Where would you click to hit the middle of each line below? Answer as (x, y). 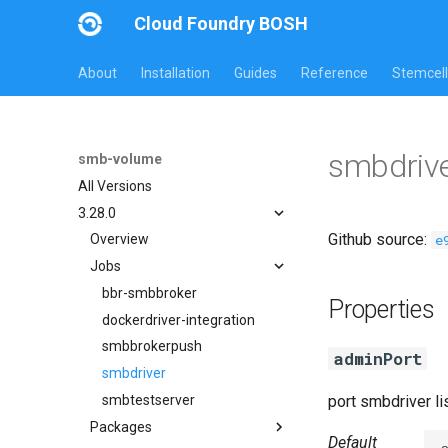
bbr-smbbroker (149, 292)
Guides (255, 73)
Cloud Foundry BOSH (221, 23)
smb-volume (120, 159)
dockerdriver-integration (178, 319)
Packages (121, 426)
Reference (334, 73)
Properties (381, 309)
